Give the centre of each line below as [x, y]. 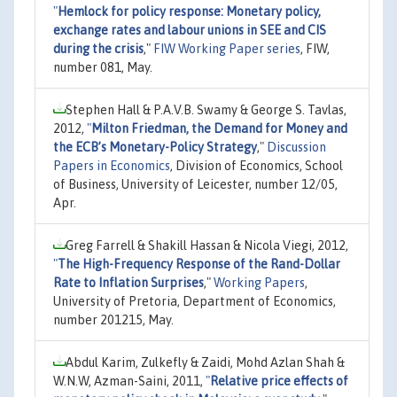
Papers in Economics [112, 165]
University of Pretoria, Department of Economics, [195, 301]
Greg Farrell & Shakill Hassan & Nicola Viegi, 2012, [207, 245]
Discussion [296, 147]
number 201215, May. [113, 319]
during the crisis [98, 48]
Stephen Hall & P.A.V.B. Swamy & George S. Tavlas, [206, 109]
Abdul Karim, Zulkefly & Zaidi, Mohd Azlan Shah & [205, 362]
